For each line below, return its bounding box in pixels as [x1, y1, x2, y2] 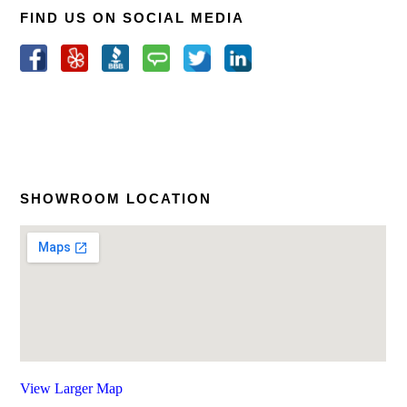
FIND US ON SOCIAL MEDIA [20, 10, 245, 25]
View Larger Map [20, 381, 124, 396]
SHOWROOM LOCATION [20, 191, 213, 206]
